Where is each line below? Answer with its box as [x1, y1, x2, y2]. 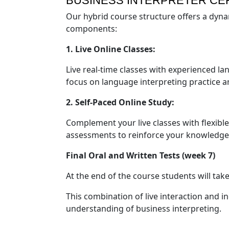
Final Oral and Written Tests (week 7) [66, 149, 215, 161]
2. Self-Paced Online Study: [66, 96, 174, 108]
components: [66, 22, 117, 34]
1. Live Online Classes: [66, 43, 155, 55]
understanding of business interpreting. [66, 202, 221, 214]
